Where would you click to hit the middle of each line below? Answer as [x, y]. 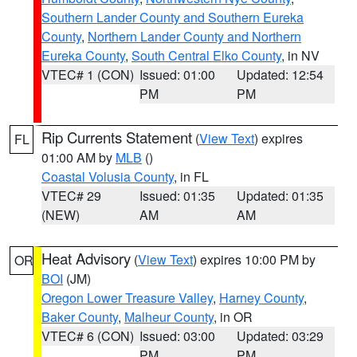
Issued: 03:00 [177, 336]
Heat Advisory [86, 258]
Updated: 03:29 [280, 336]
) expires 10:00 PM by [254, 259]
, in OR [233, 317]
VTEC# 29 [71, 196]
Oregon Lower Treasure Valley [127, 298]
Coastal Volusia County [108, 177]
